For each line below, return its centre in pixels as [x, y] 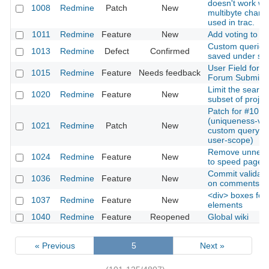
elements [225, 205]
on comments [234, 183]
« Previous [55, 245]
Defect [116, 51]
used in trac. [231, 23]
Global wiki [228, 217]
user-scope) [231, 140]
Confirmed [170, 51]
